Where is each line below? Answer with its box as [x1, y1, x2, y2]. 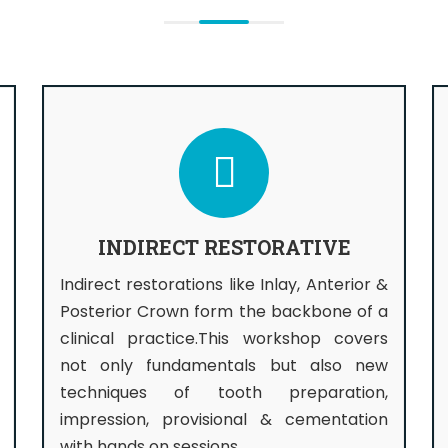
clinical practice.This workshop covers [60, 327, 388, 350]
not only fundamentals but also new [60, 354, 388, 377]
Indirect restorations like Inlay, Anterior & [60, 273, 388, 296]
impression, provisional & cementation [60, 408, 388, 431]
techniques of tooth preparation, [60, 381, 388, 404]
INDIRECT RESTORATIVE [97, 234, 351, 260]
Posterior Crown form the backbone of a [60, 300, 388, 323]
